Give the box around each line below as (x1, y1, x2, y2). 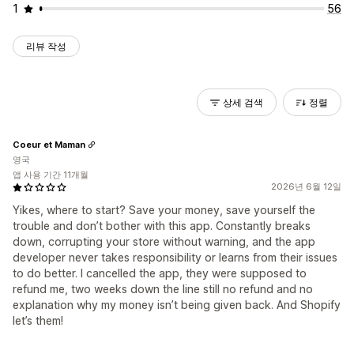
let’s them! (13, 314, 63, 327)
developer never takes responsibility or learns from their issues (13, 250, 337, 264)
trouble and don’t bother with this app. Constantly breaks (13, 219, 311, 232)
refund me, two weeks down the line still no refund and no (13, 282, 313, 296)
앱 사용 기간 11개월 (13, 169, 88, 180)
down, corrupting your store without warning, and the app (13, 235, 315, 248)
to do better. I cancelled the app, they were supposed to (13, 266, 307, 280)
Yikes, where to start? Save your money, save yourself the (13, 203, 315, 217)
